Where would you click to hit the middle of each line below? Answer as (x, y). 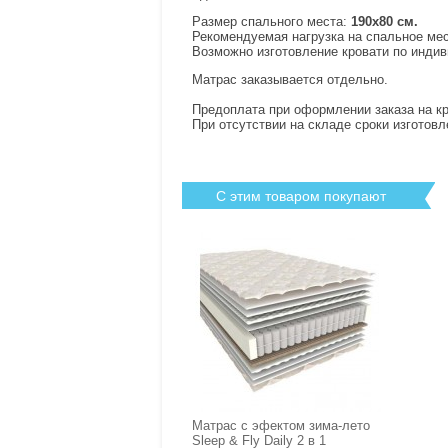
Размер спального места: (271, 21)
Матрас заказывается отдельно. (290, 79)
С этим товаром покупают (301, 195)
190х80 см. (384, 21)
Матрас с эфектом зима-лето (281, 425)
